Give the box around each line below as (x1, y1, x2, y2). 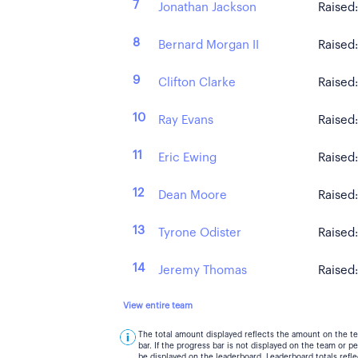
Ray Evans (158, 114, 213, 126)
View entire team (123, 301, 193, 310)
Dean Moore (158, 189, 227, 201)
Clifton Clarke (158, 77, 236, 89)
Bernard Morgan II (158, 39, 259, 51)
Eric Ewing (158, 152, 217, 164)
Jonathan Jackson (158, 2, 257, 14)
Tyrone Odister (158, 227, 241, 239)
